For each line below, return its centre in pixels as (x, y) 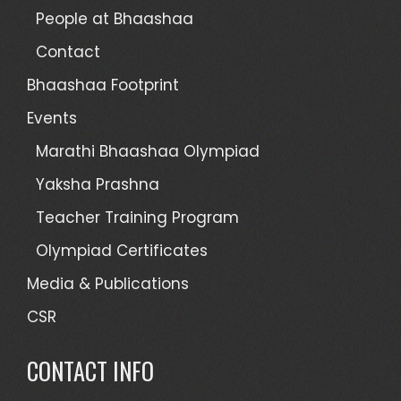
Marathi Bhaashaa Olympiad (148, 151)
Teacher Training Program (137, 217)
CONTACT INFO (90, 371)
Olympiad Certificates (122, 250)
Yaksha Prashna (98, 184)
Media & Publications (108, 283)
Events (52, 118)
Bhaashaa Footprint (103, 85)
